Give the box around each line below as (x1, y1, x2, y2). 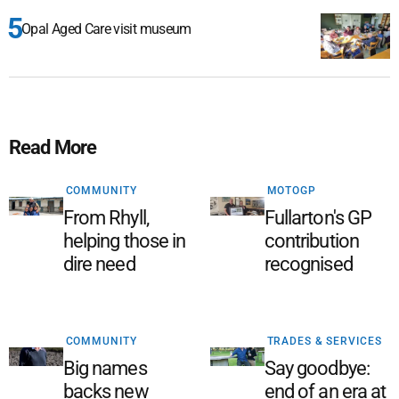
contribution (264, 229, 360, 252)
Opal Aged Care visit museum (21, 20, 191, 37)
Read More (9, 135, 97, 159)
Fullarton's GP (264, 206, 372, 229)
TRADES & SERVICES (266, 334, 382, 347)
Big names (62, 356, 147, 379)
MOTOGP (266, 183, 316, 197)
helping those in (62, 229, 186, 252)
